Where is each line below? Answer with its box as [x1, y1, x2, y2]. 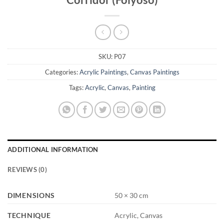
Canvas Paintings [129, 67, 179, 76]
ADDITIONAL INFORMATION [7, 145, 98, 153]
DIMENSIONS [7, 190, 55, 199]
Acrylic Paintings [79, 67, 127, 76]
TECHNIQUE [7, 210, 51, 219]
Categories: [44, 67, 79, 76]
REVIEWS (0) [7, 165, 47, 173]
